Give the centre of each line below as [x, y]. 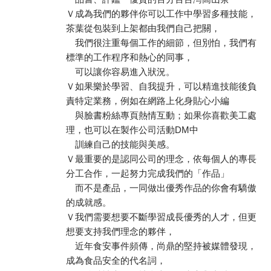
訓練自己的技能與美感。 [120, 144]
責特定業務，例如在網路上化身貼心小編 [148, 101]
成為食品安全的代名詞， [116, 260]
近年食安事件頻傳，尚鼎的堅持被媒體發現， [161, 246]
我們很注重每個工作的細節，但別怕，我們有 [161, 43]
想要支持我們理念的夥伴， [120, 231]
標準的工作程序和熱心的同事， [129, 57]
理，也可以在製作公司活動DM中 [132, 130]
